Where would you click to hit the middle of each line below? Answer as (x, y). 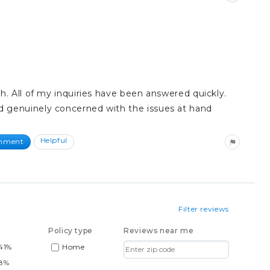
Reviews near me (159, 230)
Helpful (54, 140)
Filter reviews (204, 209)
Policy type (71, 230)
